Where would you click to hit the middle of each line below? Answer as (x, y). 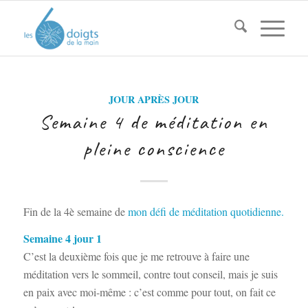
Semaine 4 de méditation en (154, 122)
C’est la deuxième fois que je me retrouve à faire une (136, 256)
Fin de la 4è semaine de (75, 211)
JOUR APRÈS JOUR (154, 99)
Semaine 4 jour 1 (62, 239)
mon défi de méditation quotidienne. (206, 211)
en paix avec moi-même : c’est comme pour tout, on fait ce (149, 292)
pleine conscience (154, 148)
